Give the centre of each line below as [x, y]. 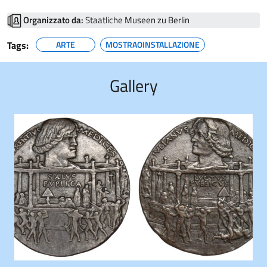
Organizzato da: [53, 20]
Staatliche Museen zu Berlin [136, 20]
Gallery [133, 86]
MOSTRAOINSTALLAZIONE [153, 45]
